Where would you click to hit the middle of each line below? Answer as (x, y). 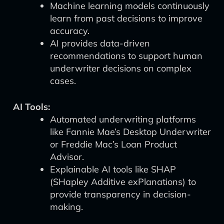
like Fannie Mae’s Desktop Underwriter (130, 132)
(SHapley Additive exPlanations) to (123, 182)
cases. (63, 81)
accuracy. (70, 31)
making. (66, 207)
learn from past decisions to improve (126, 18)
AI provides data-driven (100, 43)
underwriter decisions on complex (121, 68)
